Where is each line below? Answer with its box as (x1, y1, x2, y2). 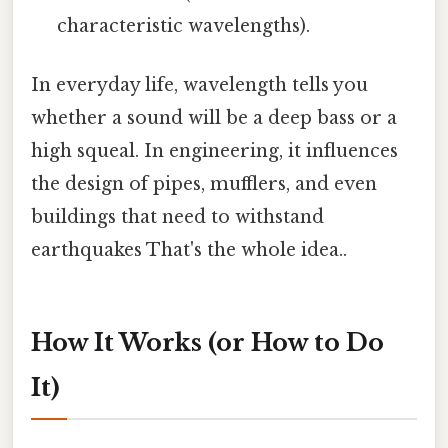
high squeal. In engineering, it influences (31, 139, 398, 162)
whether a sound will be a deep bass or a (31, 106, 397, 129)
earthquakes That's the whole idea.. (31, 238, 347, 261)
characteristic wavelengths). (57, 14, 311, 37)
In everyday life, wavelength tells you (31, 73, 368, 96)
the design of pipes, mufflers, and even (31, 172, 377, 195)
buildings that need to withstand (31, 205, 324, 228)
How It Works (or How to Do (31, 327, 384, 357)
